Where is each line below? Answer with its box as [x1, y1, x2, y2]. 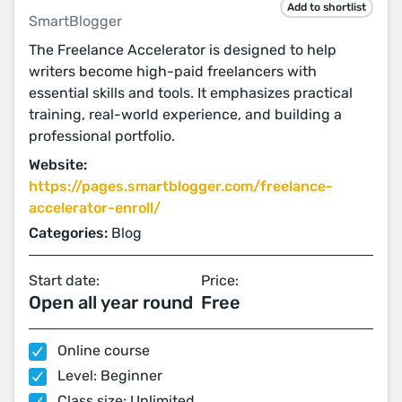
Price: [201, 272, 239, 289]
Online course [54, 342, 150, 359]
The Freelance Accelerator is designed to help [29, 41, 336, 58]
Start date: [29, 272, 100, 289]
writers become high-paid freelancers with [29, 63, 317, 80]
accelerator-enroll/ [29, 199, 161, 216]
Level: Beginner [54, 367, 162, 384]
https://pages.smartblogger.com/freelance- [29, 178, 333, 195]
